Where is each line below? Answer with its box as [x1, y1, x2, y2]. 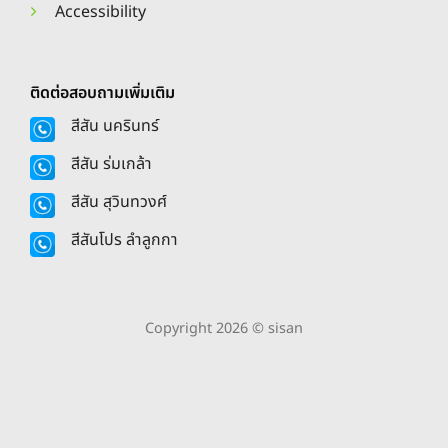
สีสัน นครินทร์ [71, 113, 159, 138]
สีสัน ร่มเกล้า [71, 152, 152, 177]
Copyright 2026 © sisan [145, 317, 303, 339]
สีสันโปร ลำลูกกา [71, 228, 178, 253]
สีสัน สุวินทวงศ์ [71, 190, 167, 215]
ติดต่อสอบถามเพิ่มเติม [30, 80, 175, 105]
